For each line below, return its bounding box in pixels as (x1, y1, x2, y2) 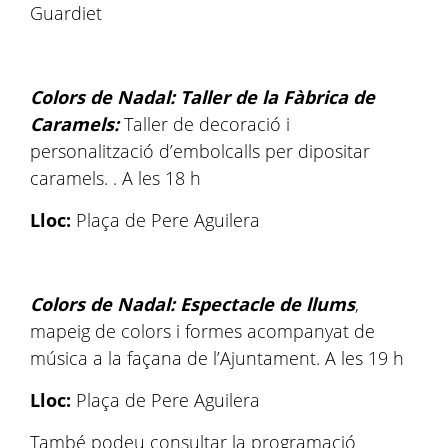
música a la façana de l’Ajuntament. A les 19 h (30, 346, 404, 370)
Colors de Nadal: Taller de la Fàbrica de (30, 85, 375, 109)
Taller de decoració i (124, 112, 290, 136)
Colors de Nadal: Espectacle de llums (30, 292, 355, 316)
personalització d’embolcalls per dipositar (30, 139, 370, 163)
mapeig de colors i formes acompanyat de (30, 319, 375, 343)
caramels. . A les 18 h (30, 166, 201, 190)
